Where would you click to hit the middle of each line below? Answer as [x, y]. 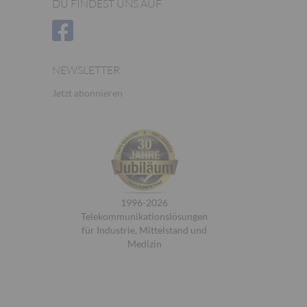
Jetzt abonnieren [87, 93]
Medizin [144, 244]
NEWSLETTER [86, 70]
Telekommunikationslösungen [144, 216]
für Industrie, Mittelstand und [144, 230]
